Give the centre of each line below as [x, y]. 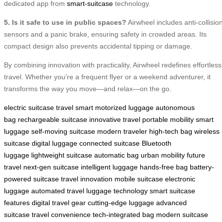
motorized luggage [124, 108]
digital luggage [55, 143]
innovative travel [115, 120]
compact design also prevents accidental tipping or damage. [98, 46]
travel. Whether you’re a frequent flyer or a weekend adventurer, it [107, 77]
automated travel [58, 191]
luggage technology [117, 191]
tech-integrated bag [123, 215]
